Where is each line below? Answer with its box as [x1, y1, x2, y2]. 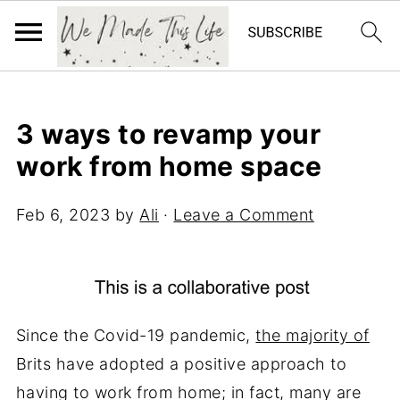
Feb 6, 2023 [15, 205, 111, 224]
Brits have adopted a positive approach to [15, 354, 347, 373]
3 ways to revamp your [15, 118, 321, 150]
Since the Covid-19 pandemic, [15, 326, 256, 345]
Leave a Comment [173, 205, 314, 224]
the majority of [255, 326, 370, 345]
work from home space [15, 150, 322, 182]
